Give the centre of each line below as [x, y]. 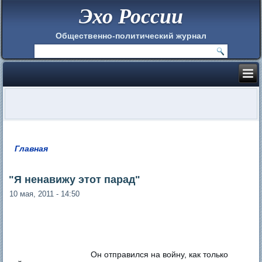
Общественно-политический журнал [131, 35]
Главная [32, 148]
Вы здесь [39, 157]
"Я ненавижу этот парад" [75, 179]
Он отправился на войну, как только [160, 254]
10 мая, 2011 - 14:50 [45, 194]
